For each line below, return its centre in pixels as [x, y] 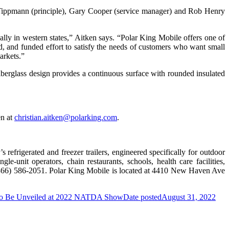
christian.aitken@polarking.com [66, 117]
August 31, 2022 [189, 197]
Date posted [142, 197]
